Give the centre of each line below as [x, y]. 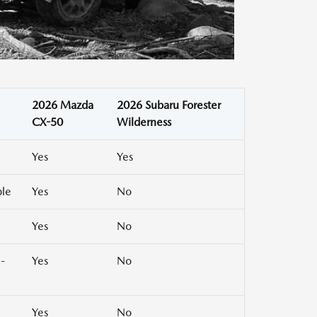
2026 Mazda [63, 105]
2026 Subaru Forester [169, 105]
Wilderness [144, 122]
